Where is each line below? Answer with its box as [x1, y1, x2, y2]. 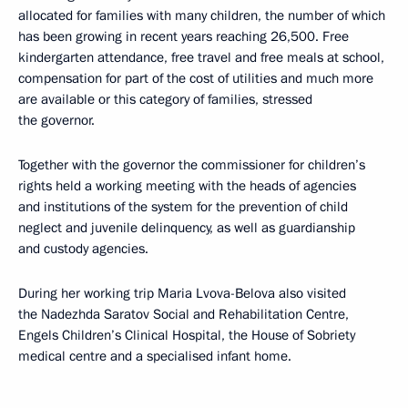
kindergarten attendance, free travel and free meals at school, [18, 48, 384, 67]
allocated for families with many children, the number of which [18, 6, 385, 25]
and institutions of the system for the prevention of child [18, 198, 348, 217]
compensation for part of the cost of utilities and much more [18, 69, 373, 88]
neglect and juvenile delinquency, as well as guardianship [18, 219, 355, 238]
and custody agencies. [18, 240, 148, 259]
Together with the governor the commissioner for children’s [18, 156, 365, 175]
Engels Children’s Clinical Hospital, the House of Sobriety [18, 326, 355, 345]
